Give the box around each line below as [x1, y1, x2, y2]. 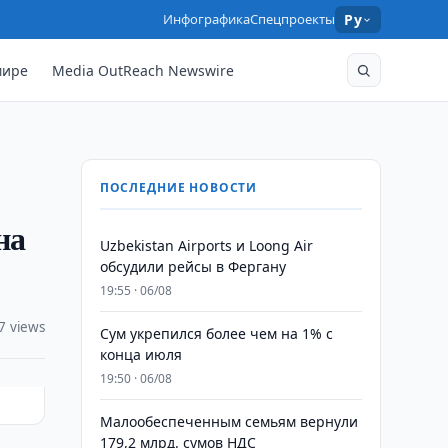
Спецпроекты [250, 10, 336, 28]
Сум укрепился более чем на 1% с [99, 324, 333, 343]
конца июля [99, 345, 182, 364]
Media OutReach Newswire [52, 60, 235, 80]
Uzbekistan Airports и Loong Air [99, 236, 313, 255]
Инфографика [163, 10, 251, 28]
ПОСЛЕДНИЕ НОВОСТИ [99, 179, 258, 196]
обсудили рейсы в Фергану [99, 257, 286, 276]
